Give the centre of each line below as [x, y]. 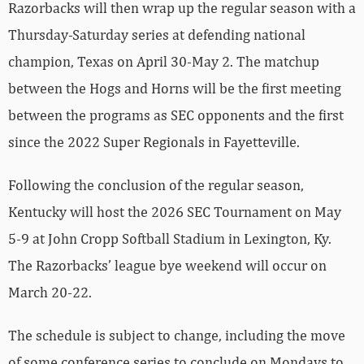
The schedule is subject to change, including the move [177, 335]
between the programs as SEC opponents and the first [176, 115]
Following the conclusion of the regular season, [156, 184]
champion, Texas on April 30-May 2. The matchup [164, 61]
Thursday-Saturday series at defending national [157, 34]
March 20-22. [50, 292]
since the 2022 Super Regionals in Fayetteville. [154, 141]
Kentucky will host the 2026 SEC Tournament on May [175, 211]
